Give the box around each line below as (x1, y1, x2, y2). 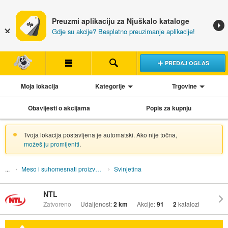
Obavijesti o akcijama (28, 103, 91, 112)
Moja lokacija (20, 81, 59, 91)
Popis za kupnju (146, 103, 192, 112)
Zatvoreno (43, 199, 71, 209)
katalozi (178, 199, 199, 209)
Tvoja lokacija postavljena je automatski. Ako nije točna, (23, 130, 177, 139)
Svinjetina (114, 164, 142, 173)
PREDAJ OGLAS (164, 59, 209, 67)
